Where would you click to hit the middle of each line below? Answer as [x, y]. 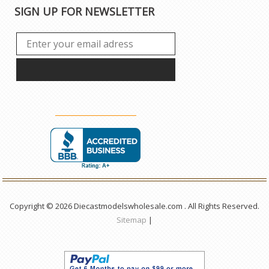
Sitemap [131, 219]
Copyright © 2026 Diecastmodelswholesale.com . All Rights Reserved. [134, 206]
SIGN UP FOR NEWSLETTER [85, 11]
